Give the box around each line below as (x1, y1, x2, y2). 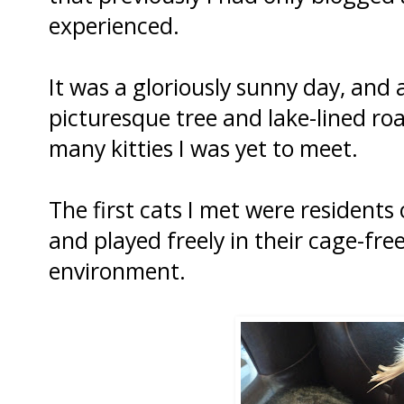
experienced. (49, 9, 179, 41)
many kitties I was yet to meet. (49, 132, 358, 163)
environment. (49, 254, 186, 286)
